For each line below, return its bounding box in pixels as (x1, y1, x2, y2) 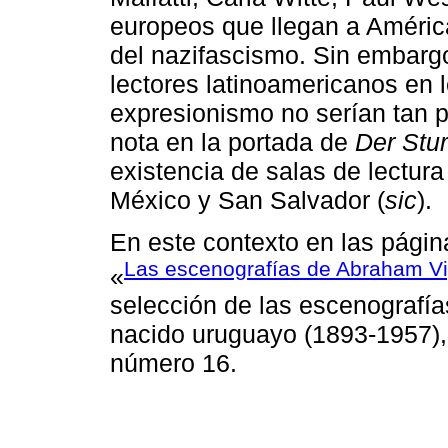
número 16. (110, 349, 237, 378)
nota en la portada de (110, 127, 355, 156)
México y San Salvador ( (110, 185, 385, 214)
